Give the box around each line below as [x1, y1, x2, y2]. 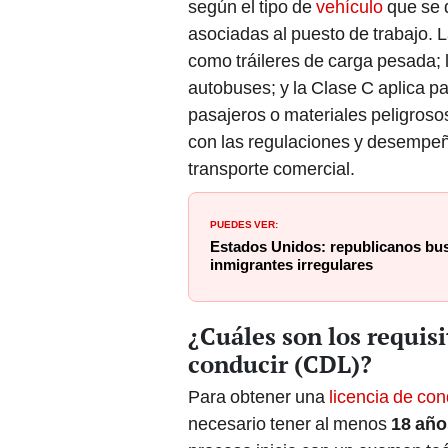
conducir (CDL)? [188, 348, 372, 381]
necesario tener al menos [188, 413, 391, 435]
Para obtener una [188, 386, 329, 408]
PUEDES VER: [210, 215, 278, 232]
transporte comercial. [188, 158, 355, 180]
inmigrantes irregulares [210, 256, 373, 275]
